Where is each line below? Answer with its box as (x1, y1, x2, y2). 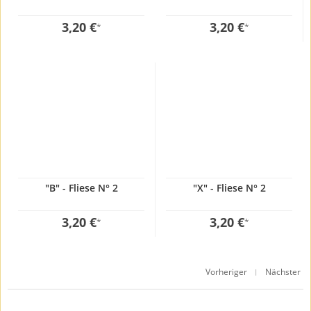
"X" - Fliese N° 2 (192, 180, 266, 194)
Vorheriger (205, 265, 247, 278)
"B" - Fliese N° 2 (44, 180, 118, 194)
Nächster (265, 265, 301, 278)
